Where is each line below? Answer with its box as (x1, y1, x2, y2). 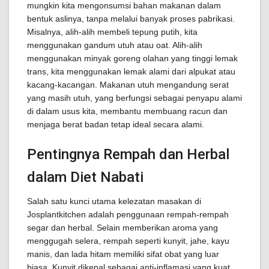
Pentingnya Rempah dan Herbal (27, 146, 229, 163)
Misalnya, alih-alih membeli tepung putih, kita (27, 27, 198, 37)
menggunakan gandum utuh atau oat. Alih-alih (27, 40, 202, 50)
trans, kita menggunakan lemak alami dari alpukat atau (27, 67, 235, 77)
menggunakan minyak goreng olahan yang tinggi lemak (27, 53, 238, 64)
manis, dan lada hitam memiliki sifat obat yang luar (27, 249, 219, 259)
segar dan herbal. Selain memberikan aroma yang (27, 223, 218, 233)
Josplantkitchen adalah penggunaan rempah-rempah (27, 210, 229, 220)
